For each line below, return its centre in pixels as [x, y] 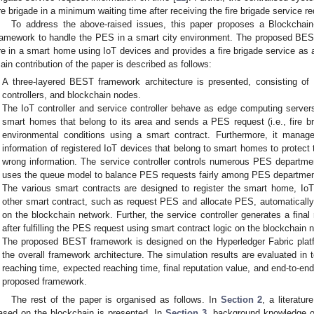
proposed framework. [45, 282]
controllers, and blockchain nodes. [72, 95]
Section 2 [241, 299]
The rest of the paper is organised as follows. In [116, 299]
